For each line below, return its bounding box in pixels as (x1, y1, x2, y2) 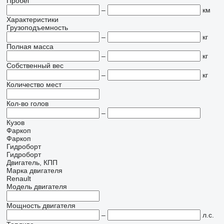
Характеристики (6, 15, 58, 23)
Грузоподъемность (6, 23, 68, 31)
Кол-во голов (6, 99, 48, 107)
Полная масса (6, 42, 53, 50)
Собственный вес (6, 61, 63, 69)
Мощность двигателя (6, 201, 75, 209)
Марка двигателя (6, 166, 62, 174)
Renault (6, 174, 31, 182)
